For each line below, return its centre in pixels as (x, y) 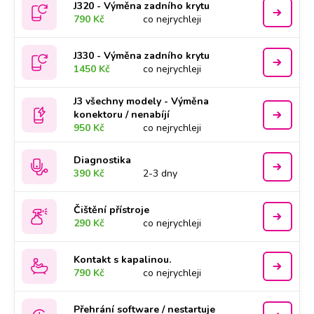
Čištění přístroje (112, 210)
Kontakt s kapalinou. (123, 260)
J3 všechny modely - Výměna (142, 101)
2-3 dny (161, 173)
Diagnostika (103, 160)
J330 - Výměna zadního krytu (142, 56)
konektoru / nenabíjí (122, 115)
